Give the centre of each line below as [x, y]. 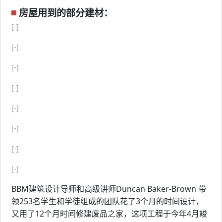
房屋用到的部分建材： [66, 13]
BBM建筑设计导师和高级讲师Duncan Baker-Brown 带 [109, 189]
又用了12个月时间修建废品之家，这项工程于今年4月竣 [109, 214]
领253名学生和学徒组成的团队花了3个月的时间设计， [108, 201]
